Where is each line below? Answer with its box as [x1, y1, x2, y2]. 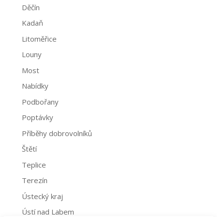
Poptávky [21, 112, 53, 123]
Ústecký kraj [21, 191, 63, 201]
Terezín [21, 175, 47, 186]
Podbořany [21, 96, 59, 107]
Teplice [21, 159, 46, 170]
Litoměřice [21, 33, 57, 44]
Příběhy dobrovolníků [21, 128, 92, 138]
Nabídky [21, 81, 48, 91]
